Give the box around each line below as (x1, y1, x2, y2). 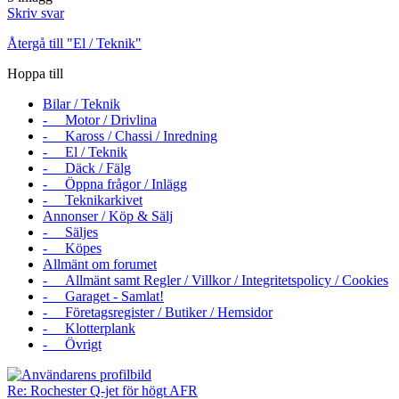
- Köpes (43, 240, 102, 256)
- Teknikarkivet (43, 192, 142, 208)
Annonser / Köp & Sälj (43, 208, 173, 224)
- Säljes (43, 224, 98, 240)
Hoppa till (7, 66, 63, 82)
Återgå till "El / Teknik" (7, 36, 142, 52)
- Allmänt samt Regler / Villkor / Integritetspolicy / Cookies (43, 273, 388, 289)
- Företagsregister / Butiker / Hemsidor (43, 305, 273, 321)
